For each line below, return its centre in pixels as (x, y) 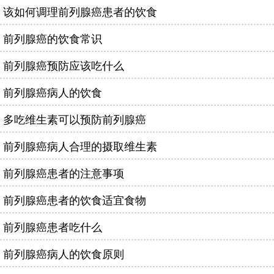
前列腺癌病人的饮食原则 (64, 253)
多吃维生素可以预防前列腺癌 (75, 119)
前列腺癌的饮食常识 (53, 38)
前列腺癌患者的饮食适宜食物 (75, 199)
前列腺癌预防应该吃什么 (64, 65)
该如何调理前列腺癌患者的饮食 (80, 11)
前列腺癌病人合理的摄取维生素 (80, 146)
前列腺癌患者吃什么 (53, 226)
